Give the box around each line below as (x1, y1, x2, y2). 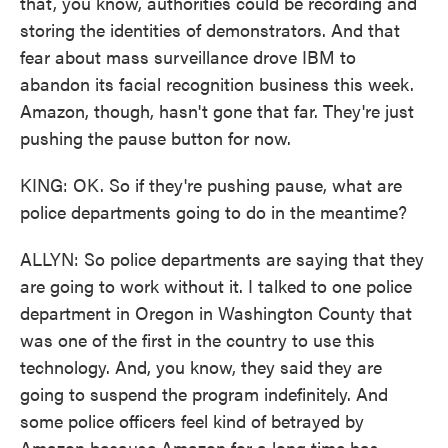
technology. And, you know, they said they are (20, 354, 382, 379)
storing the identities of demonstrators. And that (20, 17, 400, 42)
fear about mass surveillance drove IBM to (20, 44, 356, 69)
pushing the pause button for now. (20, 125, 291, 150)
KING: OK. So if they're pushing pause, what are (20, 172, 402, 197)
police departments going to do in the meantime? (20, 199, 407, 224)
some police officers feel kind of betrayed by (20, 408, 364, 433)
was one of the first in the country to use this (20, 327, 375, 352)
